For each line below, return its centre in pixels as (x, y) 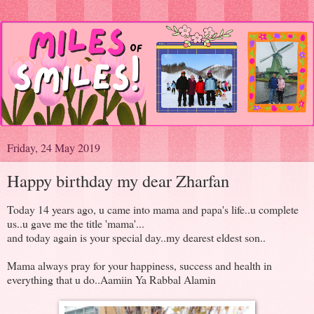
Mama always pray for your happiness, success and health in (139, 266)
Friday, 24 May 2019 (54, 147)
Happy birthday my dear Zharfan (118, 180)
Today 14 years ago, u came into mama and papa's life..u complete (153, 210)
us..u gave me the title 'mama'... (76, 224)
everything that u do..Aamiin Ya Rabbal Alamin (111, 280)
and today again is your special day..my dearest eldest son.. (136, 238)
